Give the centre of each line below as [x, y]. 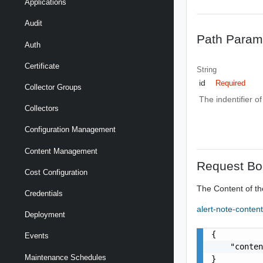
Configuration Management [70, 130]
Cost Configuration [56, 172]
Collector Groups [53, 87]
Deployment [45, 215]
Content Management [61, 151]
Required [231, 83]
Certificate [42, 66]
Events [37, 236]
